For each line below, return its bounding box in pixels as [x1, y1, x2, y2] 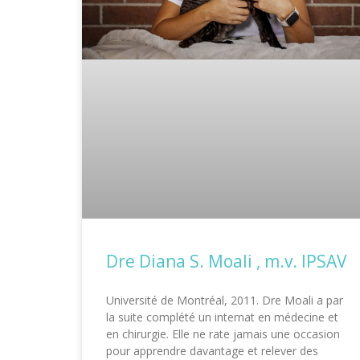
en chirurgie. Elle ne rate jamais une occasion [106, 326, 340, 342]
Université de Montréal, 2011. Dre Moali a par [106, 292, 343, 309]
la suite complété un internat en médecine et [106, 309, 338, 325]
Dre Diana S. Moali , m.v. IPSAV [106, 250, 347, 273]
